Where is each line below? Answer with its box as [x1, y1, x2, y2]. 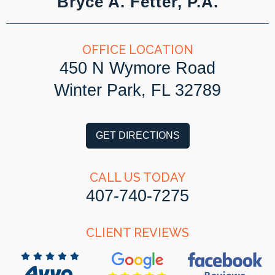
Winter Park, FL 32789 [54, 80, 221, 99]
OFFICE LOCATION [82, 42, 193, 57]
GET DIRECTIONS [95, 130, 180, 141]
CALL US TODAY [90, 169, 185, 185]
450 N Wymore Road [60, 58, 215, 77]
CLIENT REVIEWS [86, 225, 189, 240]
